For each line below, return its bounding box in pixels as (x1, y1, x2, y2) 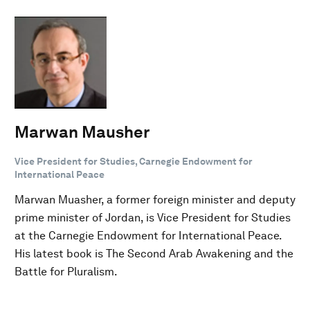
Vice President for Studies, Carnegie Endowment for (15, 155, 253, 167)
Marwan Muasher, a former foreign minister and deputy (15, 192, 295, 206)
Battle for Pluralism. (15, 264, 118, 278)
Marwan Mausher (15, 121, 150, 142)
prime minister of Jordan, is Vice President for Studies (15, 210, 291, 224)
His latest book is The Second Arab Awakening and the (15, 246, 293, 260)
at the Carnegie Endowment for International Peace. (15, 228, 282, 242)
